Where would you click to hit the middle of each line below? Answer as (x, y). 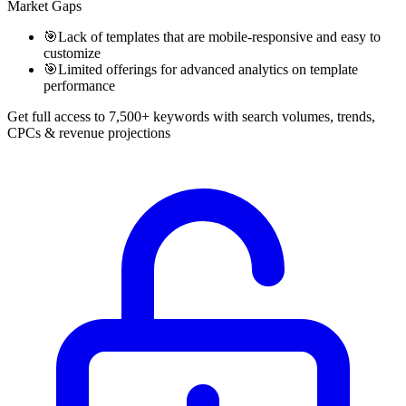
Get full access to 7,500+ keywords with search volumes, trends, (191, 117)
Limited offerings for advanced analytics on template (208, 70)
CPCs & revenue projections (89, 133)
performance (79, 86)
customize (72, 53)
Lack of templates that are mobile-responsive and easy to (219, 37)
